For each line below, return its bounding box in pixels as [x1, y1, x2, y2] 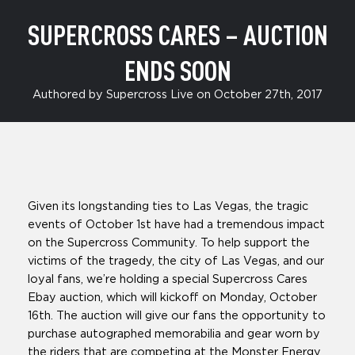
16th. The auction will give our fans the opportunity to [28, 310, 326, 323]
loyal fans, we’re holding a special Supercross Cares [28, 273, 307, 286]
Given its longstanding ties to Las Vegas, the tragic [28, 200, 308, 213]
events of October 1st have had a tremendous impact [28, 219, 325, 231]
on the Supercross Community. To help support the [28, 237, 310, 250]
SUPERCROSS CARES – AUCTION [27, 17, 328, 52]
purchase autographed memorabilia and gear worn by [28, 328, 320, 341]
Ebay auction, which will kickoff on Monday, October [28, 292, 317, 304]
